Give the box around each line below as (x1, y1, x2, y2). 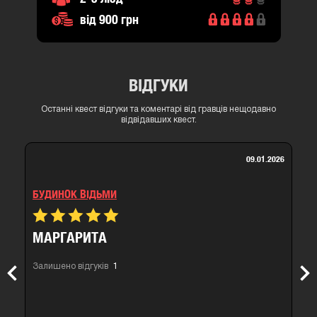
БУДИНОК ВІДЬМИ (33, 188, 117, 201)
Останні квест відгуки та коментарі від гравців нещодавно (41, 105, 276, 113)
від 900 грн (79, 11, 139, 27)
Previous (15, 273, 48, 282)
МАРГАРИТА (33, 229, 107, 246)
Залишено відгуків (33, 263, 110, 270)
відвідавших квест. (120, 116, 197, 124)
